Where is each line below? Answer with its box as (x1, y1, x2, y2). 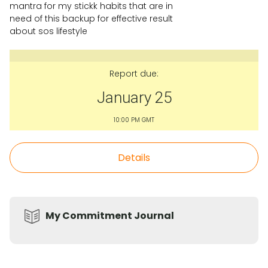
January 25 (96, 89, 172, 106)
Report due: (109, 68, 159, 80)
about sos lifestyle (10, 25, 87, 37)
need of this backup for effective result (10, 13, 173, 25)
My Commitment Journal (45, 209, 174, 223)
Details (118, 151, 150, 165)
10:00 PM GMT (114, 115, 154, 124)
